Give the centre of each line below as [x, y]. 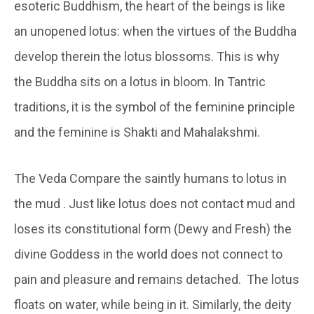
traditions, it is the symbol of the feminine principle [155, 107]
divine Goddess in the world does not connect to [148, 254]
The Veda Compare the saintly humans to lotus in [150, 179]
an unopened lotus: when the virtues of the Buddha [155, 32]
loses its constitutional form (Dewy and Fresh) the [153, 229]
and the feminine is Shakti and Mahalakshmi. [137, 132]
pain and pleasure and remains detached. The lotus [157, 280]
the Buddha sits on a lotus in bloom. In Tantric [140, 82]
